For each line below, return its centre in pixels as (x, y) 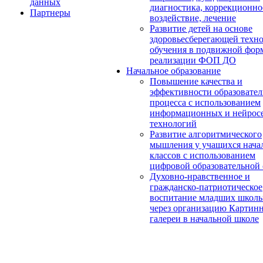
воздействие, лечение (193, 18)
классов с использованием (203, 156)
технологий (173, 124)
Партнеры (50, 13)
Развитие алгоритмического (206, 134)
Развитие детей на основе (201, 29)
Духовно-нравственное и (200, 177)
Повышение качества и (196, 82)
